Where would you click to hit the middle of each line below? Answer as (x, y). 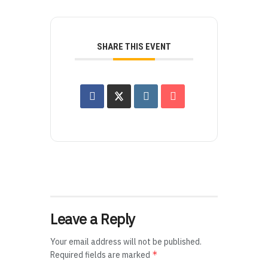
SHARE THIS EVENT (134, 46)
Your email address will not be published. (126, 241)
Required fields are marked (101, 255)
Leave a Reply (93, 219)
